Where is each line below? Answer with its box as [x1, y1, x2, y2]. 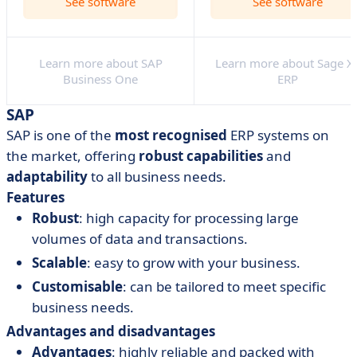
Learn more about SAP [38, 55, 163, 71]
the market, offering [6, 147, 139, 165]
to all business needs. [88, 167, 226, 186]
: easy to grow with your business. [87, 253, 300, 272]
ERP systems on [227, 126, 329, 144]
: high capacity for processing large [79, 209, 299, 227]
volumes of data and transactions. [32, 229, 248, 248]
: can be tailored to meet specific [123, 277, 326, 296]
